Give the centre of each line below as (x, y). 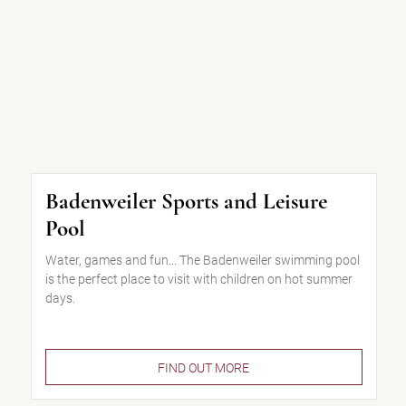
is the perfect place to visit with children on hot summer (198, 279)
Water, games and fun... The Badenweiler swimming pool (202, 260)
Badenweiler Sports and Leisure (186, 201)
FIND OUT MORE (204, 368)
